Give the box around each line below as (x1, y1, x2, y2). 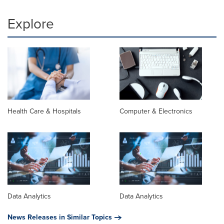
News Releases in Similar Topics (7, 212, 112, 223)
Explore (7, 13, 54, 34)
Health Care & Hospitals (7, 106, 81, 117)
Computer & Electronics (119, 106, 192, 117)
